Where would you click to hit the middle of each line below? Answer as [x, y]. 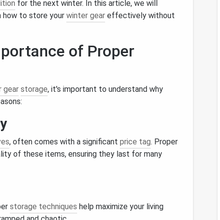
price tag [135, 142]
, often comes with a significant [65, 142]
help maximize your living [120, 206]
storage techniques [43, 206]
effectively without [140, 15]
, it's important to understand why [105, 89]
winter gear [86, 15]
